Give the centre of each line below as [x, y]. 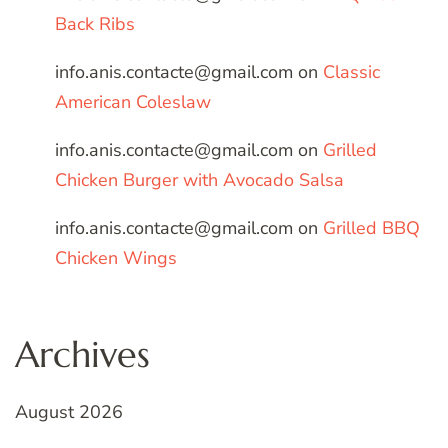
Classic [351, 72]
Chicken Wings [116, 258]
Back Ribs [95, 24]
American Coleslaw [133, 102]
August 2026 [69, 412]
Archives [82, 355]
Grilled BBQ [371, 228]
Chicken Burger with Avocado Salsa [199, 180]
